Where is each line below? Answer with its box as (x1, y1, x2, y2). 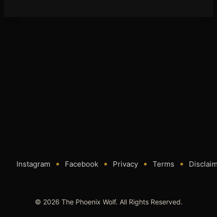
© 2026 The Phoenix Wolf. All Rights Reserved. (34, 198, 183, 206)
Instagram (16, 159, 50, 169)
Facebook (65, 159, 98, 169)
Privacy (113, 159, 138, 169)
